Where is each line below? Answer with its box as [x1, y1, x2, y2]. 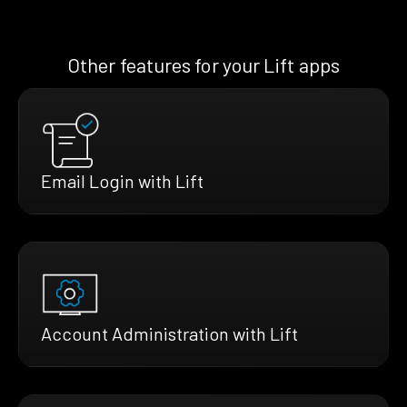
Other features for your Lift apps [67, 53, 340, 76]
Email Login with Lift [41, 170, 203, 192]
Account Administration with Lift [41, 323, 298, 345]
